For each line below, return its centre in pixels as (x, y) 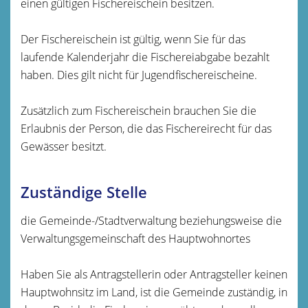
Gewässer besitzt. (64, 146)
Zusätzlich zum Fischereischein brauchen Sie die (139, 110)
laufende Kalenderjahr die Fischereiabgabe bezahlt (145, 57)
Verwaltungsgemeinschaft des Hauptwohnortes (135, 238)
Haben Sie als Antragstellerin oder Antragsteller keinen (154, 274)
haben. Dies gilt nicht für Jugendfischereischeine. (139, 75)
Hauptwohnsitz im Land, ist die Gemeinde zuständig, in (154, 292)
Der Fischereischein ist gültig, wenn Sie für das (133, 39)
